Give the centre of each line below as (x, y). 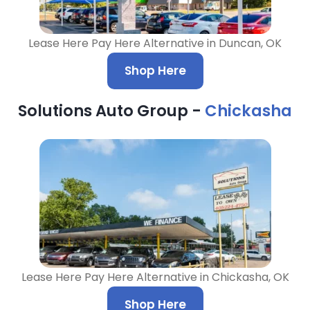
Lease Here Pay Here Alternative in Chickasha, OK (155, 277)
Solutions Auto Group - (111, 111)
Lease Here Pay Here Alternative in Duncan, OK (155, 43)
